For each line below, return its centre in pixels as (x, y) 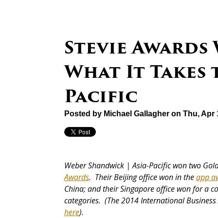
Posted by (84, 114)
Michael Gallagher (136, 114)
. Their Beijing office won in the (143, 177)
